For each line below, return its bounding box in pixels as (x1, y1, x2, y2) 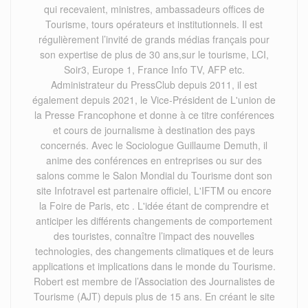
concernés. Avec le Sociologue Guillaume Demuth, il (41, 138, 267, 153)
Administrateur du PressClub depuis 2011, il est (51, 78, 257, 92)
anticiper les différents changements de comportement (36, 214, 272, 228)
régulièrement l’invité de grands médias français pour (38, 32, 269, 47)
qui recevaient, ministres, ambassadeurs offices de (43, 2, 265, 16)
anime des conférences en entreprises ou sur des (46, 153, 262, 168)
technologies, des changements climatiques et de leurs (34, 244, 274, 258)
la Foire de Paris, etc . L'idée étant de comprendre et (39, 199, 269, 213)
